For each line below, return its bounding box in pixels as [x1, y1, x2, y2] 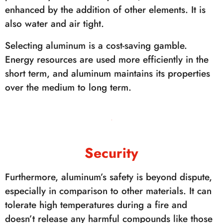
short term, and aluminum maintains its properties [5, 67, 210, 80]
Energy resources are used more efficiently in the [5, 53, 209, 66]
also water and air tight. [5, 17, 104, 30]
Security [85, 143, 138, 163]
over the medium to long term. [5, 81, 131, 94]
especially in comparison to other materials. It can [5, 184, 212, 198]
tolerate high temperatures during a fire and [5, 198, 187, 212]
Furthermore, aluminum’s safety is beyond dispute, [5, 170, 212, 184]
